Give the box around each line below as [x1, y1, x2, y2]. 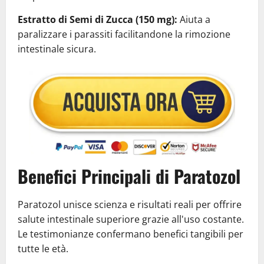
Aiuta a [177, 12, 210, 26]
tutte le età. [18, 242, 68, 255]
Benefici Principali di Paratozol [18, 162, 240, 189]
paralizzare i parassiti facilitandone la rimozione [18, 27, 230, 41]
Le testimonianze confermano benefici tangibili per [18, 227, 243, 240]
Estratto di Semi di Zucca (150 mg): [18, 12, 177, 26]
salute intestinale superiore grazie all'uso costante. [18, 212, 244, 226]
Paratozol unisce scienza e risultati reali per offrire [18, 197, 242, 211]
